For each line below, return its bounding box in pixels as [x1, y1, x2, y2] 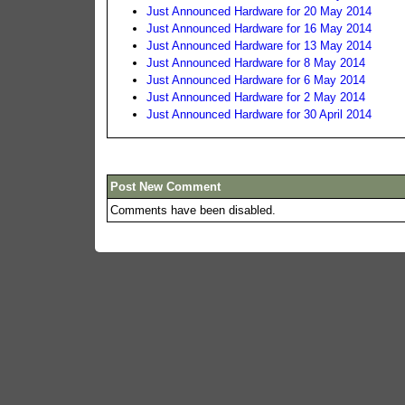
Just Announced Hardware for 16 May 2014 [146, 21, 372, 35]
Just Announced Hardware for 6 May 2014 [146, 72, 366, 87]
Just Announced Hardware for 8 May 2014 [146, 55, 366, 70]
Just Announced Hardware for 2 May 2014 [146, 89, 366, 104]
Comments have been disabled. [110, 202, 277, 217]
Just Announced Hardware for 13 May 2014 [146, 38, 372, 52]
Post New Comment [110, 179, 221, 193]
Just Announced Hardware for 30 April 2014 [146, 107, 372, 121]
